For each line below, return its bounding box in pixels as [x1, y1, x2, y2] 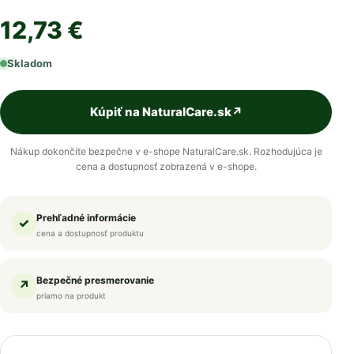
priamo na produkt [36, 291, 106, 301]
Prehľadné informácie [36, 212, 136, 224]
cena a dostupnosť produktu [36, 228, 144, 239]
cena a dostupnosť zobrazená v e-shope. [75, 160, 257, 173]
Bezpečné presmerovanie [36, 274, 154, 287]
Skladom [7, 57, 52, 70]
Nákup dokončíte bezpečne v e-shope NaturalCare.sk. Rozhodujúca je [9, 145, 322, 158]
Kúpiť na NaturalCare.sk [89, 104, 232, 120]
